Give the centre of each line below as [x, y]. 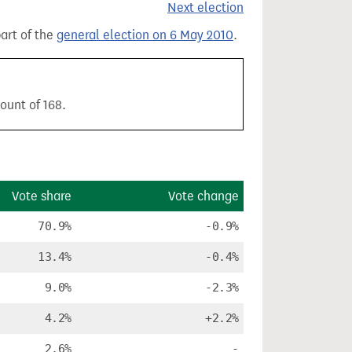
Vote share [42, 196]
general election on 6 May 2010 [145, 35]
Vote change [203, 196]
